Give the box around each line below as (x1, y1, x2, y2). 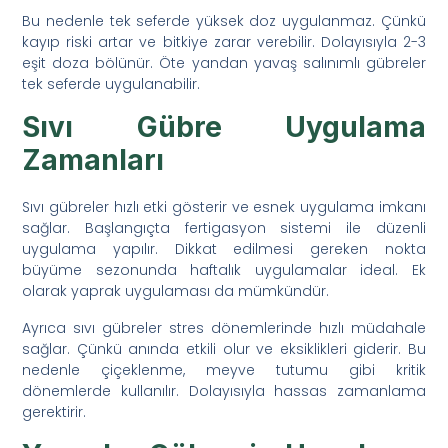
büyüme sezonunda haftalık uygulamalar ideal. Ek (22, 259, 426, 280)
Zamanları (22, 142, 165, 177)
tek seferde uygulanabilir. (22, 73, 201, 94)
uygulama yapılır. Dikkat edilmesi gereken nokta (22, 238, 426, 259)
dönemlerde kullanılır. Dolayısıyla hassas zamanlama (22, 380, 426, 401)
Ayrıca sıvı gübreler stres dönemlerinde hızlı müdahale (22, 317, 426, 338)
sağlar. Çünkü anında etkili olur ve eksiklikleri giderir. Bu (22, 338, 426, 359)
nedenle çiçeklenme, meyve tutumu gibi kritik (22, 359, 426, 380)
